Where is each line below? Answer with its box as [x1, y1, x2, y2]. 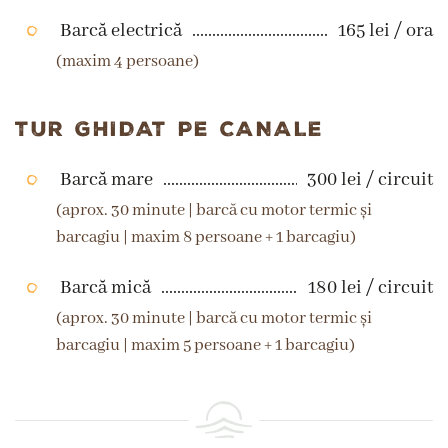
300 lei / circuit [307, 168, 433, 192]
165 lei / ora [338, 19, 433, 43]
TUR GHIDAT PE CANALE [15, 115, 324, 143]
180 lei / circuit [308, 276, 433, 300]
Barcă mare [59, 168, 153, 192]
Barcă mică [59, 276, 151, 300]
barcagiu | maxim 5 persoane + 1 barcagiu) [56, 335, 356, 356]
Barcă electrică [59, 19, 182, 43]
